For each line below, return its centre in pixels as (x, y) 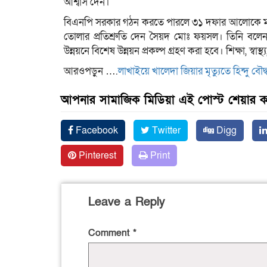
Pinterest (96, 156)
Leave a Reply (127, 202)
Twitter (165, 131)
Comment (111, 233)
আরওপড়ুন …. (91, 72)
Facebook (96, 131)
